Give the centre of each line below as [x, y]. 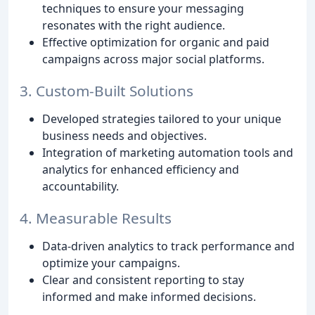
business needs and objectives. [124, 136]
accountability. [81, 187]
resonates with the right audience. [134, 26]
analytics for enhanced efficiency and [141, 170]
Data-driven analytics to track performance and [168, 246]
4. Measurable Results [96, 218]
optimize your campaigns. [111, 263]
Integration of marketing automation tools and [168, 153]
